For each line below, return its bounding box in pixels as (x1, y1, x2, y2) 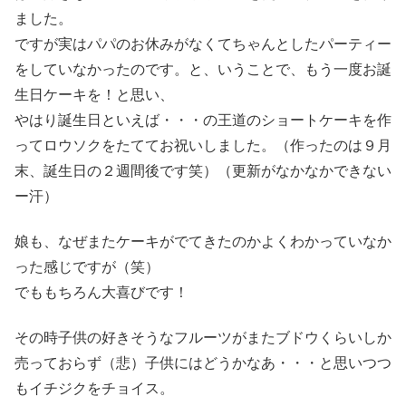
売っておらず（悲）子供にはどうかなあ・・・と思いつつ (14, 355, 391, 372)
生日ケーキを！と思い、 (14, 86, 174, 102)
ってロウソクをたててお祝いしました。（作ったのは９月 (14, 137, 391, 153)
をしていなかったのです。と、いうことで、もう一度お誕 (14, 61, 391, 77)
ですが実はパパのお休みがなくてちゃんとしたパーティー (14, 35, 391, 52)
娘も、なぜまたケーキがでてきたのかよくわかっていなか (14, 234, 391, 250)
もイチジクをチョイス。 (14, 381, 174, 397)
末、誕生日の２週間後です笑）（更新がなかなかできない (14, 162, 391, 179)
